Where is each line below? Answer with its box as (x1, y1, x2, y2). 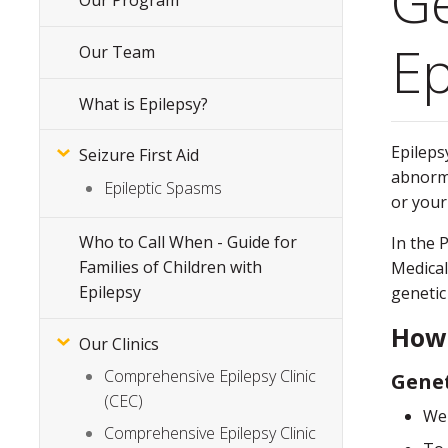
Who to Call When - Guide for (79, 231, 298, 254)
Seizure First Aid (79, 144, 200, 167)
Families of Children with (79, 256, 263, 279)
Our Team (79, 41, 156, 64)
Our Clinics (79, 333, 160, 355)
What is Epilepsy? (79, 92, 209, 115)
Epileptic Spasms (104, 176, 223, 199)
